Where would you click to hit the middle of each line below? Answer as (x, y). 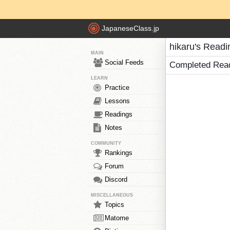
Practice (117, 88)
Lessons (117, 101)
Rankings (119, 153)
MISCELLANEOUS (112, 195)
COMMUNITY (106, 143)
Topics (114, 205)
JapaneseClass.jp (130, 28)
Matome (117, 218)
